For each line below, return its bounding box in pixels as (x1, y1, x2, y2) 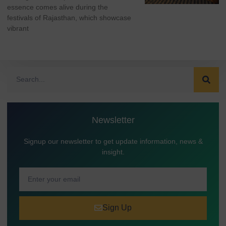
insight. (101, 147, 125, 156)
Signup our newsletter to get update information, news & (23, 137, 203, 145)
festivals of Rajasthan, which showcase (7, 14, 131, 22)
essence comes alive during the (7, 3, 108, 11)
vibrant (7, 24, 29, 32)
